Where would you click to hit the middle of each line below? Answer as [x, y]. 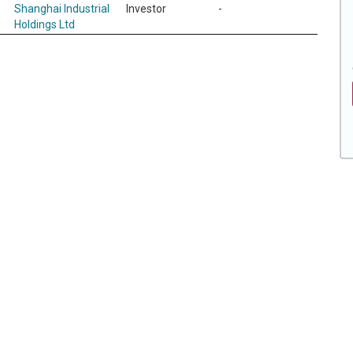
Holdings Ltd [45, 24]
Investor [146, 8]
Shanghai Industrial [62, 8]
